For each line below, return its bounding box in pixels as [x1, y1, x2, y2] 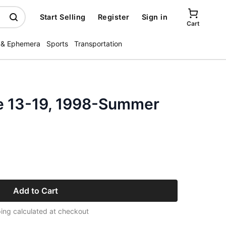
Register [97, 13, 130, 21]
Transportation [74, 39, 122, 48]
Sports [46, 39, 68, 48]
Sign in [141, 13, 167, 21]
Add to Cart [13, 186, 58, 196]
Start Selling [39, 13, 86, 21]
